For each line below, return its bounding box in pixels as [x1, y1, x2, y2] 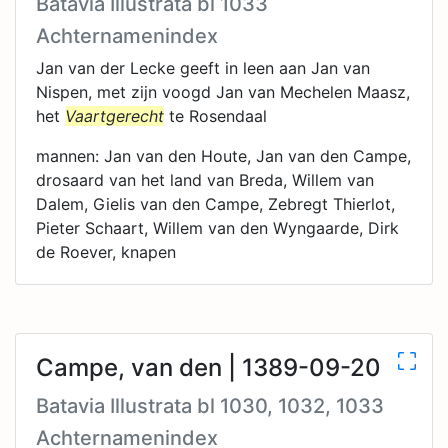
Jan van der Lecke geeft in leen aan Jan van [36, 58, 370, 78]
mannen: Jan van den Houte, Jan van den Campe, [36, 146, 411, 166]
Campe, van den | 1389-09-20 [36, 353, 381, 382]
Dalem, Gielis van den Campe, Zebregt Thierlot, [36, 194, 395, 214]
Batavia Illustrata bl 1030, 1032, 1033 [36, 394, 384, 418]
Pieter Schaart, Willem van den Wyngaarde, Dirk [36, 218, 399, 238]
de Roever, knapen [36, 242, 176, 262]
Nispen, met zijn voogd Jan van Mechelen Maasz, [36, 82, 410, 102]
